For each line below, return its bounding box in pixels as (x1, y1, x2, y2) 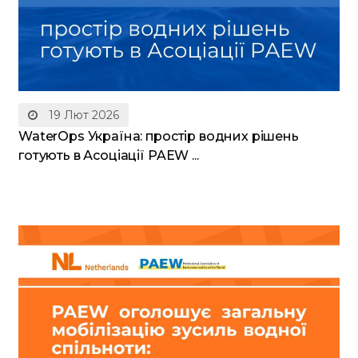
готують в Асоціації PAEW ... (18, 147, 199, 163)
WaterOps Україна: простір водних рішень (18, 128, 299, 144)
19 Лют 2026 (46, 107, 119, 122)
